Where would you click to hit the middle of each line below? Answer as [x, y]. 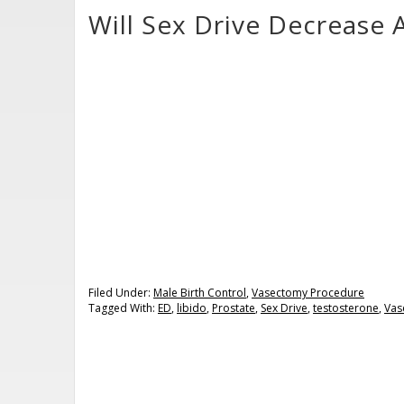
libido [192, 308]
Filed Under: [121, 293]
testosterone [346, 308]
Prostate [234, 308]
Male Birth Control [200, 293]
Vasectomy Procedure [308, 293]
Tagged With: [123, 308]
